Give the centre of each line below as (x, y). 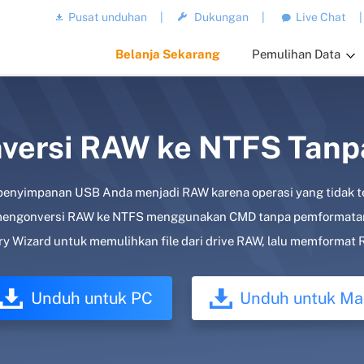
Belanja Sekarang (168, 54)
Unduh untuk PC (91, 298)
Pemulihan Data (297, 54)
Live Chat (321, 17)
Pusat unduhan (108, 17)
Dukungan (222, 17)
